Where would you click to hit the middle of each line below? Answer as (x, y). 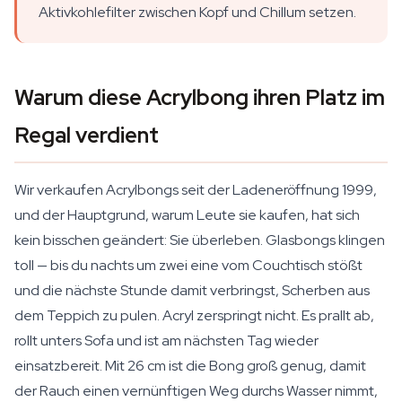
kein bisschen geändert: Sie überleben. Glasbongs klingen (200, 240)
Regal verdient (87, 135)
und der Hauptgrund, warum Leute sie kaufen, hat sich (187, 215)
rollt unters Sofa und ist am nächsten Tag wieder (166, 341)
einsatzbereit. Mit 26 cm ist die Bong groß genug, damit (190, 366)
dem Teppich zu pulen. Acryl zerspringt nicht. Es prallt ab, (194, 315)
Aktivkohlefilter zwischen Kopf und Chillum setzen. (197, 12)
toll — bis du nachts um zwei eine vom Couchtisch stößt (188, 265)
